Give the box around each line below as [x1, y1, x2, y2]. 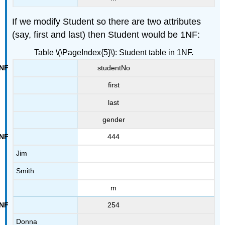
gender [102, 116, 125, 124]
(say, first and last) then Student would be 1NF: [12, 30, 200, 40]
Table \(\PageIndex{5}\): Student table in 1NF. [34, 48, 193, 57]
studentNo [97, 63, 130, 72]
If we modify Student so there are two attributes [12, 17, 201, 27]
